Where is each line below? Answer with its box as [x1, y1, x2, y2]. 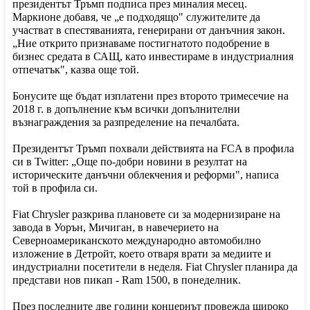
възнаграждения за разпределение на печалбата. [12, 116, 239, 129]
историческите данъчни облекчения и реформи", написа [12, 169, 279, 181]
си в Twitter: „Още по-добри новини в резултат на [12, 156, 247, 168]
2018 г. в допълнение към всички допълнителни [12, 103, 240, 116]
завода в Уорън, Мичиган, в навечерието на [12, 221, 219, 234]
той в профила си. [12, 182, 98, 194]
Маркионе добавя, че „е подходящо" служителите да [12, 11, 260, 24]
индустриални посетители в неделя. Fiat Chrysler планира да [12, 261, 298, 273]
